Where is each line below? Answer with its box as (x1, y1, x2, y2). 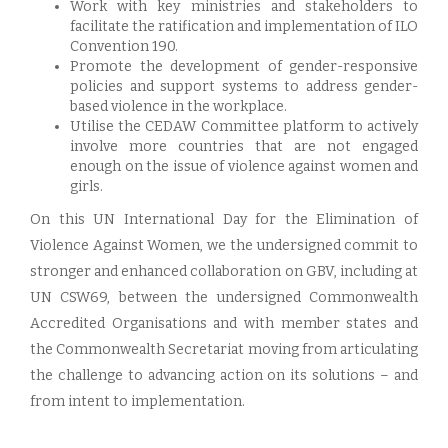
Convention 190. (70, 38, 178, 55)
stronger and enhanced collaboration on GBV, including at (30, 263, 418, 280)
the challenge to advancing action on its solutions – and (30, 367, 418, 384)
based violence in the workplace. (70, 98, 287, 115)
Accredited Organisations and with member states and (30, 315, 418, 332)
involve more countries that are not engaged (70, 138, 418, 155)
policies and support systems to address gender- (70, 78, 418, 95)
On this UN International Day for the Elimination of (30, 211, 418, 228)
